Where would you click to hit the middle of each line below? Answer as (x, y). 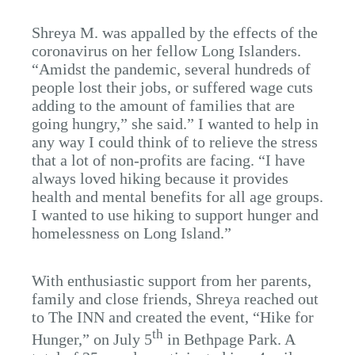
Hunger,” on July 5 (92, 339)
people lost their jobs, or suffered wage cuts (172, 87)
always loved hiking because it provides (160, 178)
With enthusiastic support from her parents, (172, 281)
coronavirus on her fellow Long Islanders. (166, 51)
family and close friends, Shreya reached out (175, 299)
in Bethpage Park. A (229, 339)
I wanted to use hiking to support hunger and (175, 215)
